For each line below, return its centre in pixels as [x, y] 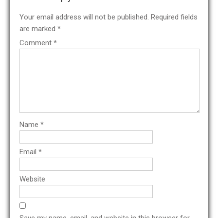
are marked [38, 29]
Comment [36, 43]
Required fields [174, 17]
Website [32, 179]
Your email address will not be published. [84, 17]
